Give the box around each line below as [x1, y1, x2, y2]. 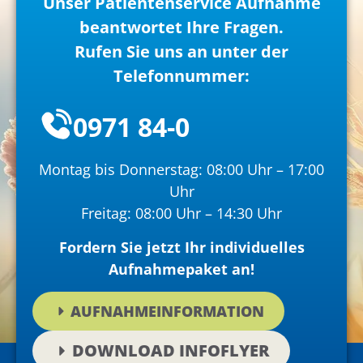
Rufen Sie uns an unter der [75, 41, 288, 63]
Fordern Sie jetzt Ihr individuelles [58, 237, 305, 257]
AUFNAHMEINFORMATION [70, 301, 264, 322]
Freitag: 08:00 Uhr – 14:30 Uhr [81, 203, 282, 224]
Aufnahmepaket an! [109, 258, 254, 279]
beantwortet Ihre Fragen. [79, 16, 284, 39]
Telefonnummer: [113, 65, 250, 88]
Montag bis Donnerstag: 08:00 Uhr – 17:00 [39, 160, 324, 180]
